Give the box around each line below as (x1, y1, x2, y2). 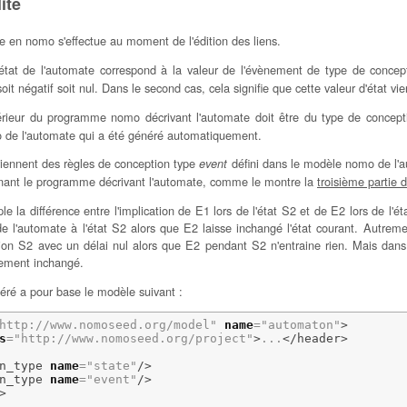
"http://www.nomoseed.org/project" (13, 332, 253, 346)
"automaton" (260, 318, 341, 333)
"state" (85, 359, 137, 373)
